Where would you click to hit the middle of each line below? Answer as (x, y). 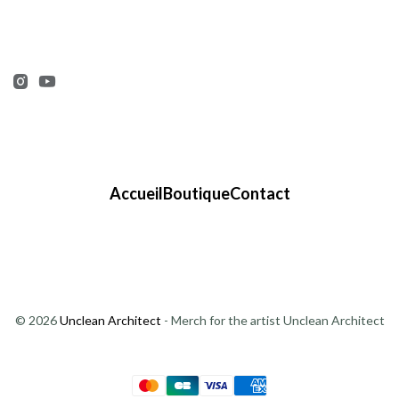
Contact (260, 193)
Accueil (136, 193)
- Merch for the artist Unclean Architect (273, 320)
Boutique (196, 193)
